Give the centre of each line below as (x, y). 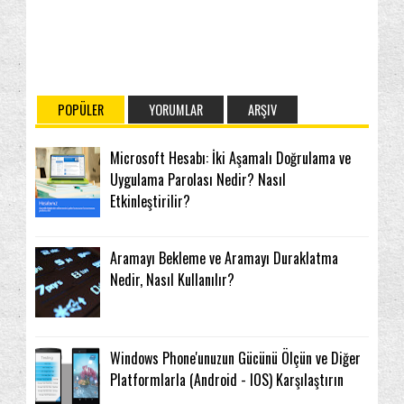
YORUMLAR (176, 109)
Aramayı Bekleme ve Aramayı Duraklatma (224, 258)
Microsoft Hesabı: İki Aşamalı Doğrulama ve (230, 157)
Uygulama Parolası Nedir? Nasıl (198, 179)
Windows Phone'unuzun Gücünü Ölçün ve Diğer (235, 358)
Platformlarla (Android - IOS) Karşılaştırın (227, 380)
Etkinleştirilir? (150, 201)
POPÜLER (81, 109)
